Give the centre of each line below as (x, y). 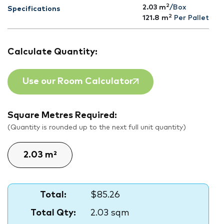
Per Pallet (191, 18)
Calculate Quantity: (52, 52)
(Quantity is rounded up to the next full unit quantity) (97, 128)
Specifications (34, 9)
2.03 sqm (110, 213)
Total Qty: (53, 213)
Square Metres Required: (62, 116)
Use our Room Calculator (78, 82)
